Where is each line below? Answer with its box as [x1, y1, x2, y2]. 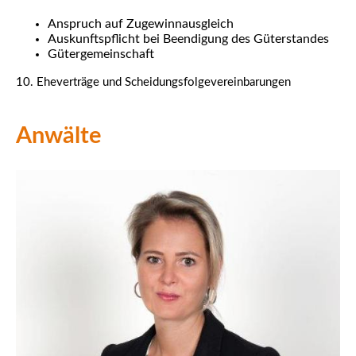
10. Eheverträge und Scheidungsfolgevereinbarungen [16, 76, 291, 88]
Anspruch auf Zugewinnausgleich [48, 17, 234, 30]
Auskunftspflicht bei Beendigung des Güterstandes [48, 33, 329, 45]
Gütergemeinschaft [48, 48, 154, 60]
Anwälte [16, 125, 101, 148]
